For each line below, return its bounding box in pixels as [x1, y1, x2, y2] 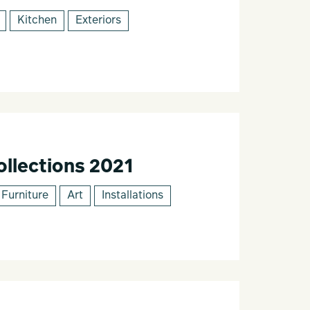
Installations [101, 190, 163, 201]
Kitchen [17, 15, 57, 26]
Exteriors [75, 15, 121, 26]
